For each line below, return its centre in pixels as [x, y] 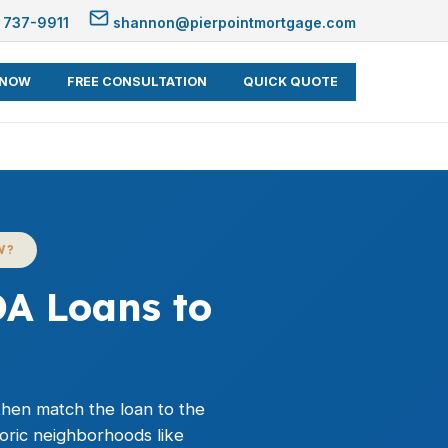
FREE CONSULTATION [137, 81]
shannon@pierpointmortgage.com [232, 22]
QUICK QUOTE [290, 81]
